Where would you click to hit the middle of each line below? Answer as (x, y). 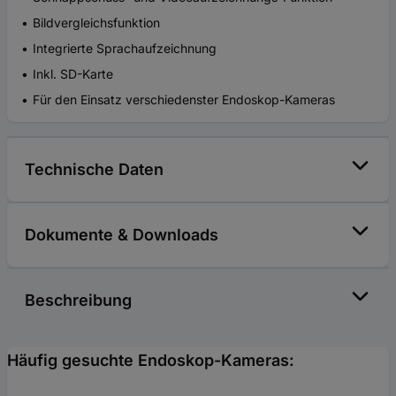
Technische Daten (94, 170)
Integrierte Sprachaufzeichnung (125, 49)
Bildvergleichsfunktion (96, 23)
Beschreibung (78, 301)
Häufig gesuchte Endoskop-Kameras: (151, 361)
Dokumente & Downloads (122, 235)
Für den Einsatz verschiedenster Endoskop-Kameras (184, 100)
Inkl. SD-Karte (73, 74)
